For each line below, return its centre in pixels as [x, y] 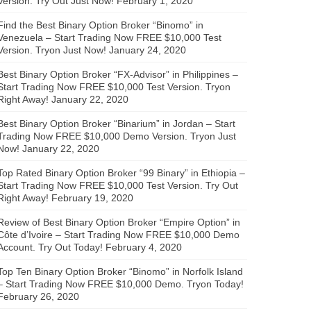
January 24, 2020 [148, 50]
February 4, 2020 [144, 247]
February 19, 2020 [92, 197]
